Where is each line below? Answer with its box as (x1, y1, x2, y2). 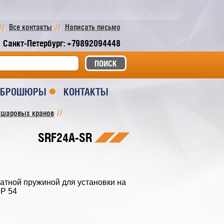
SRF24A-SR (38, 130, 92, 144)
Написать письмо (65, 22, 120, 31)
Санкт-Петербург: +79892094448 (3, 38, 120, 48)
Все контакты (9, 22, 52, 31)
